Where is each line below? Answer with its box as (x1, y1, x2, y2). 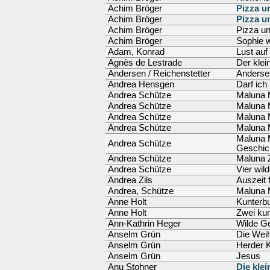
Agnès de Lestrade (105, 58, 182, 67)
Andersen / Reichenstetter (105, 69, 210, 78)
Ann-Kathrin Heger (105, 219, 181, 228)
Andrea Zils (105, 175, 152, 185)
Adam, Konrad (105, 47, 165, 57)
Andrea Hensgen (105, 80, 174, 89)
